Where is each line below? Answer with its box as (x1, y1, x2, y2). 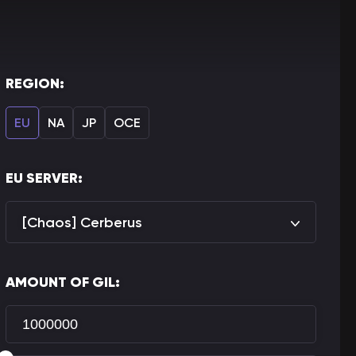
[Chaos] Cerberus (22, 213, 142, 231)
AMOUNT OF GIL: (6, 273, 120, 291)
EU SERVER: (6, 169, 83, 187)
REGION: (6, 75, 64, 92)
